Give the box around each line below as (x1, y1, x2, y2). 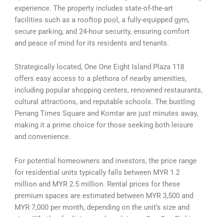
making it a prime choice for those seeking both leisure (15, 121, 193, 130)
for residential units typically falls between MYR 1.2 (15, 168, 180, 177)
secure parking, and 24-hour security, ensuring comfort (15, 27, 189, 36)
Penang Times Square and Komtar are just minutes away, (15, 109, 198, 118)
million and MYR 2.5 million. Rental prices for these (15, 179, 180, 188)
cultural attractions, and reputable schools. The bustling (15, 97, 195, 107)
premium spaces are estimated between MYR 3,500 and (15, 191, 193, 200)
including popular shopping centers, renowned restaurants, (15, 86, 202, 95)
